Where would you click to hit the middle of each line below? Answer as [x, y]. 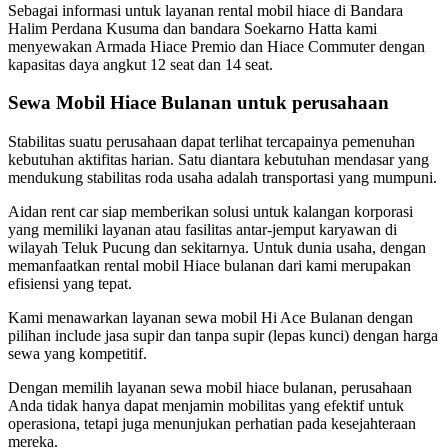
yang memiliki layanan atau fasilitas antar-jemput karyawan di [202, 230]
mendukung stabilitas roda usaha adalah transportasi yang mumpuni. [222, 178]
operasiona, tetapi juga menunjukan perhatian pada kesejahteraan [212, 424]
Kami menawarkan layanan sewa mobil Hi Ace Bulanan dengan [210, 318]
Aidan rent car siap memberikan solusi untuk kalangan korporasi [210, 212]
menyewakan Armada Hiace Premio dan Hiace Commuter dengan [216, 46]
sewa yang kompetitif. [77, 354]
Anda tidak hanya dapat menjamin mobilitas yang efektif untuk [206, 406]
